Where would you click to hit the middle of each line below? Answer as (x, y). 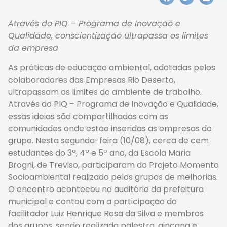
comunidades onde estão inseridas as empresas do (110, 128)
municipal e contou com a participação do (92, 201)
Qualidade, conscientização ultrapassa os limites (108, 36)
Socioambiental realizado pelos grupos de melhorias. (113, 177)
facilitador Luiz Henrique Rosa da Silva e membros (106, 213)
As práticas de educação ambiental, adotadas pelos (112, 67)
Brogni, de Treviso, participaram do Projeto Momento (113, 165)
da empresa (33, 48)
